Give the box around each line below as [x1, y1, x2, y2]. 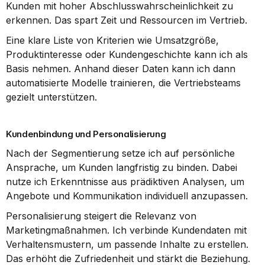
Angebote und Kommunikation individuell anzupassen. [6, 190, 248, 202]
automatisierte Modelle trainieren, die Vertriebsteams [6, 77, 241, 89]
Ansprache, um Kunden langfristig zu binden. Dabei [6, 161, 237, 173]
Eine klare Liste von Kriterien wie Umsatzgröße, [6, 34, 219, 46]
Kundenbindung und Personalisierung [6, 128, 166, 140]
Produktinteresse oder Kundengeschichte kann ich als [6, 49, 248, 60]
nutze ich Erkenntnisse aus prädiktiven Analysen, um [6, 176, 244, 188]
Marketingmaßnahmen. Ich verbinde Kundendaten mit [6, 224, 247, 236]
